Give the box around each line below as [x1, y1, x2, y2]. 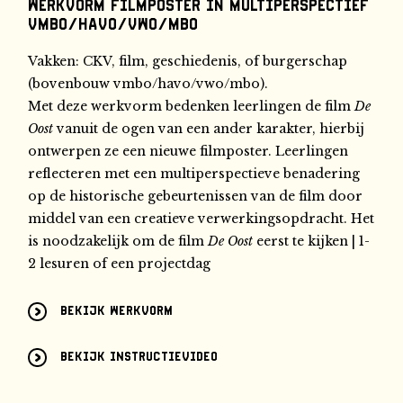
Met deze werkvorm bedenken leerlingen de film [28, 97, 355, 114]
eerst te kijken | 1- [253, 232, 371, 249]
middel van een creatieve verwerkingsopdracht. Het [28, 210, 375, 227]
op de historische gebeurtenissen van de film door [28, 187, 363, 204]
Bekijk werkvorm [60, 304, 174, 318]
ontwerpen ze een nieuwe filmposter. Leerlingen [28, 142, 349, 159]
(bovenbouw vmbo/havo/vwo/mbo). [28, 75, 269, 92]
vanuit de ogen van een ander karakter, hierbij [53, 120, 365, 137]
